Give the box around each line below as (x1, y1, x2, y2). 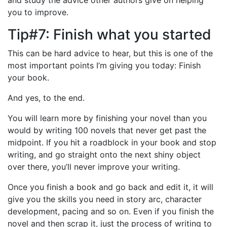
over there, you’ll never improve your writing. (8, 161, 180, 172)
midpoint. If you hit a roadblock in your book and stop (8, 137, 216, 147)
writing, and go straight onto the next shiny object (8, 149, 201, 160)
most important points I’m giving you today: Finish (8, 60, 201, 70)
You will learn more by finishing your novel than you (8, 112, 207, 123)
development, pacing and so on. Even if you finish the (8, 206, 214, 216)
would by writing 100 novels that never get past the (8, 125, 206, 135)
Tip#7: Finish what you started (8, 25, 211, 43)
